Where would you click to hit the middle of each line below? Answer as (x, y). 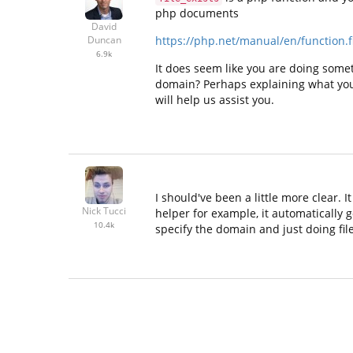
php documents (197, 13)
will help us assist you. (215, 100)
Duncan (104, 40)
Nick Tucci (104, 210)
